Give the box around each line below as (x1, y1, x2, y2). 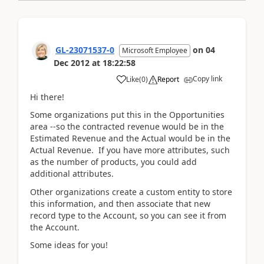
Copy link (193, 73, 222, 84)
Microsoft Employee (122, 45, 187, 55)
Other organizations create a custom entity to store (30, 186, 232, 197)
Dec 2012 (54, 57, 90, 68)
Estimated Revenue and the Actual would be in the (30, 133, 230, 144)
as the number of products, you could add (30, 156, 197, 167)
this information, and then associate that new (30, 197, 210, 209)
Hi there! (30, 91, 64, 103)
